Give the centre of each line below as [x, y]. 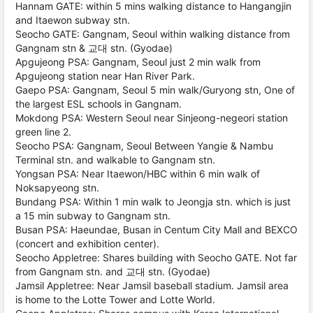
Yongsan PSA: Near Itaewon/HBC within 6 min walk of [138, 174]
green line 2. [43, 132]
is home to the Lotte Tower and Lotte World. [115, 299]
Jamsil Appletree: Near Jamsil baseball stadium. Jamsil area [152, 285]
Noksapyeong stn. [57, 188]
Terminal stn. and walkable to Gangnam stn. [115, 160]
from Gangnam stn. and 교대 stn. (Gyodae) [113, 271]
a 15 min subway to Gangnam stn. [93, 216]
